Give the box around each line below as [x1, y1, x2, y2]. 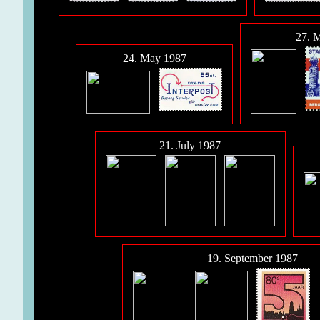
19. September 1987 [206, 252, 298, 265]
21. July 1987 [159, 139, 221, 152]
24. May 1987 [122, 52, 186, 65]
